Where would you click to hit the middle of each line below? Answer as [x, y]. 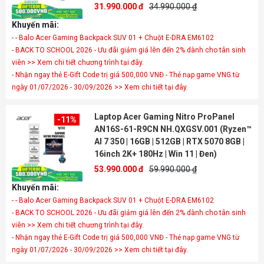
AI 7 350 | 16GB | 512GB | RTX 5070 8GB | [169, 141]
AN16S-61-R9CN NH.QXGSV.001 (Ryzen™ [173, 129]
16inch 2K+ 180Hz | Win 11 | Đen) [156, 154]
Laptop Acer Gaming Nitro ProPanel [164, 117]
